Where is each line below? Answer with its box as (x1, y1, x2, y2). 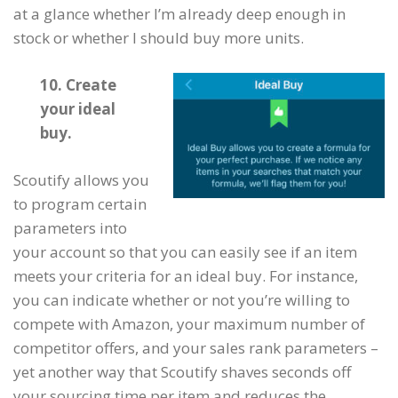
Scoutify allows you (13, 170, 149, 190)
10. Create (40, 75, 116, 95)
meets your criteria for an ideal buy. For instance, (13, 266, 358, 286)
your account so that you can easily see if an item (13, 242, 357, 262)
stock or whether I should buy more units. (13, 28, 304, 48)
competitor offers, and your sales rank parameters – (13, 338, 378, 358)
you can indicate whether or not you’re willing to (13, 290, 350, 310)
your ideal (40, 99, 115, 119)
